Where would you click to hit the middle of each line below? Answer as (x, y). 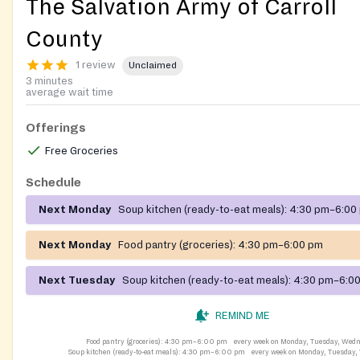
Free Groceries (82, 151)
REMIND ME (243, 315)
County (64, 39)
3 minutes (49, 81)
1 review (96, 65)
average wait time (70, 92)
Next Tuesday (77, 280)
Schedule (53, 182)
